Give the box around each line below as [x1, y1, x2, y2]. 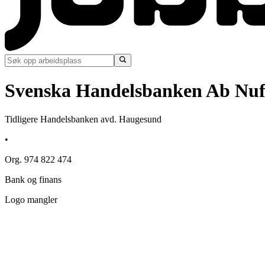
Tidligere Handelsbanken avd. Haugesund [5, 114, 161, 125]
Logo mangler [5, 195, 57, 205]
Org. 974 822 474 [5, 154, 72, 165]
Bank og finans [5, 174, 62, 185]
